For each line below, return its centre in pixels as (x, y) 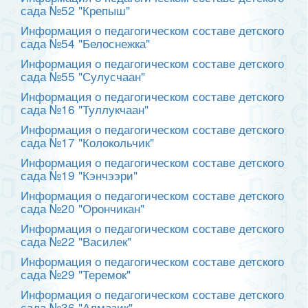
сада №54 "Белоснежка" (85, 43)
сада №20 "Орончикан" (82, 208)
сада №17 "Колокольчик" (87, 142)
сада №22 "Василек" (76, 241)
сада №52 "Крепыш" (75, 10)
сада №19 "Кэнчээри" (79, 175)
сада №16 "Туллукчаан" (85, 109)
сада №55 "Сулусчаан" (83, 76)
